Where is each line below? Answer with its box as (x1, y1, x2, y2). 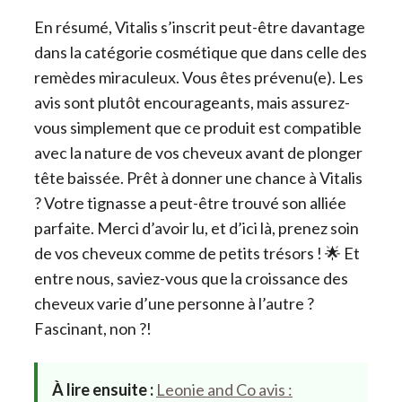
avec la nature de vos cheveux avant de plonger (34, 142, 363, 162)
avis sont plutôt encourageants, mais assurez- (34, 92, 350, 112)
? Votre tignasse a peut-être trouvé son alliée (34, 192, 346, 213)
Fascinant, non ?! (34, 318, 152, 338)
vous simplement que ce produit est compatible (34, 117, 362, 137)
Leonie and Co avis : (156, 379, 293, 399)
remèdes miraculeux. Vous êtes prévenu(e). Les (34, 66, 363, 87)
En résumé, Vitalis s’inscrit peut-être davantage (34, 16, 365, 37)
